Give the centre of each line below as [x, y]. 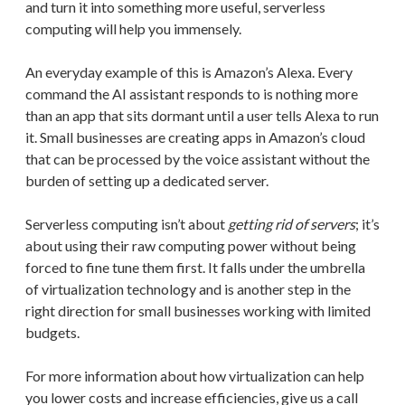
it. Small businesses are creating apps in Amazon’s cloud [195, 137]
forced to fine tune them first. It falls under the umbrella [195, 267]
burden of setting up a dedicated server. [147, 180]
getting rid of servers [292, 223]
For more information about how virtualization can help [195, 375]
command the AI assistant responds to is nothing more [192, 93]
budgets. [52, 332]
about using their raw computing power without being [191, 245]
